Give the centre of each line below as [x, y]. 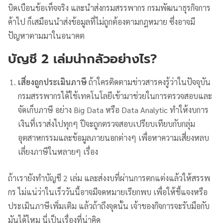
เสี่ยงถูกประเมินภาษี [53, 82]
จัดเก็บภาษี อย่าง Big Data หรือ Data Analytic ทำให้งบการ [113, 110]
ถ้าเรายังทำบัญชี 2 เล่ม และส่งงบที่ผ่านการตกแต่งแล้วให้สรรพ [109, 178]
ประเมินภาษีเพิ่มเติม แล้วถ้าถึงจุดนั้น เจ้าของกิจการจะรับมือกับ [109, 206]
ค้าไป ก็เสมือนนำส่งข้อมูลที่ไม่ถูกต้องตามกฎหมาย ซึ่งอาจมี [102, 21]
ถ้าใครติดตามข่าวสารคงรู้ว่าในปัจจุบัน [149, 82]
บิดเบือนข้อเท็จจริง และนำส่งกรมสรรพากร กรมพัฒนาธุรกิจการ [109, 7]
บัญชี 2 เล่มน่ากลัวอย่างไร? [82, 59]
